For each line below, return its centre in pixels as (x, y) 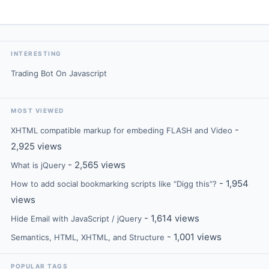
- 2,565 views (95, 165)
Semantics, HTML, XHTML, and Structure (88, 237)
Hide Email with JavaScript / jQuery (76, 219)
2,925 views (36, 146)
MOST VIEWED (38, 110)
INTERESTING (36, 53)
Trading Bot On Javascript (59, 73)
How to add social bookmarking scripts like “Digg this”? (114, 184)
